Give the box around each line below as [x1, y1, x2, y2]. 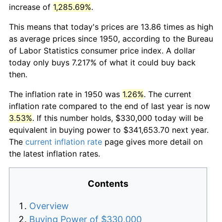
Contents [88, 178, 128, 189]
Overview [29, 200, 69, 211]
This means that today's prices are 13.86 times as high [9, 21, 213, 32]
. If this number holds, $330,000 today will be [32, 112, 203, 123]
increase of [9, 1, 53, 12]
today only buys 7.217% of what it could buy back [9, 57, 196, 67]
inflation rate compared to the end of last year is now [9, 101, 210, 111]
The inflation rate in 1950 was [9, 89, 122, 99]
